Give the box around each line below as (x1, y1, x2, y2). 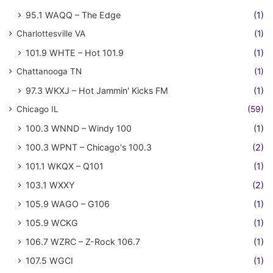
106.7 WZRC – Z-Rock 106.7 (26, 236, 140, 247)
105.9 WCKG (26, 218, 78, 229)
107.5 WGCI (26, 255, 73, 266)
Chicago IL (16, 104, 58, 115)
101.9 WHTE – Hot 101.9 (26, 48, 124, 58)
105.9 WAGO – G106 (26, 199, 110, 210)
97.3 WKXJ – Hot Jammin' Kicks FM (26, 85, 168, 96)
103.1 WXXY (26, 180, 75, 191)
